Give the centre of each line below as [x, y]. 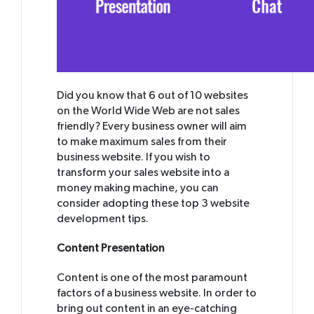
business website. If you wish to [134, 157]
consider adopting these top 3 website [153, 204]
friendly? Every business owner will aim [152, 127]
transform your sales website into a [143, 173]
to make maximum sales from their [142, 142]
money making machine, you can [138, 188]
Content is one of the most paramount [152, 278]
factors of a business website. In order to [157, 293]
